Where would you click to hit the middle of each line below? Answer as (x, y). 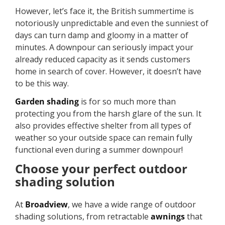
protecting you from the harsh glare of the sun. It (108, 114)
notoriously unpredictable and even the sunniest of (112, 23)
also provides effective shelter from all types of (103, 126)
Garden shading (47, 102)
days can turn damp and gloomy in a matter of (102, 35)
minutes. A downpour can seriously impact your (104, 47)
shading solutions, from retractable (83, 216)
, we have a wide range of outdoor (132, 204)
